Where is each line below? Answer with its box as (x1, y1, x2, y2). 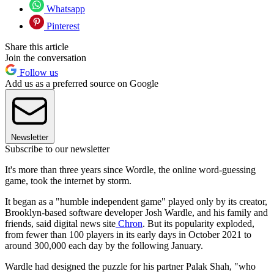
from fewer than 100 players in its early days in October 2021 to (5, 229, 251, 240)
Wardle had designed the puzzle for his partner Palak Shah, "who (5, 261, 256, 272)
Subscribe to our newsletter (5, 143, 109, 154)
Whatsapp (44, 3, 85, 14)
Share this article (5, 41, 68, 52)
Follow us (17, 67, 58, 78)
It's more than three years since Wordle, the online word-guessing (5, 164, 256, 175)
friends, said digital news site (5, 218, 116, 229)
